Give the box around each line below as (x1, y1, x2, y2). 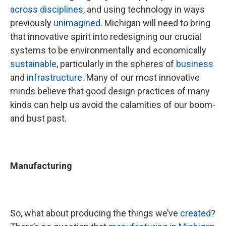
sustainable (10, 59, 56, 69)
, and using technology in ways (83, 4, 205, 15)
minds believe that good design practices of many (10, 86, 210, 96)
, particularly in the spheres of (56, 59, 176, 69)
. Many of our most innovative (82, 72, 200, 83)
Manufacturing (10, 160, 72, 171)
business (176, 59, 213, 69)
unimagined (53, 18, 100, 28)
